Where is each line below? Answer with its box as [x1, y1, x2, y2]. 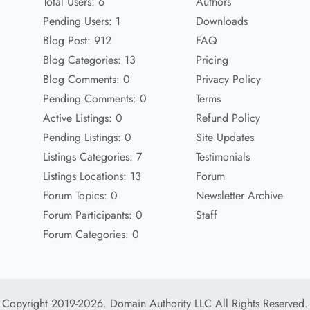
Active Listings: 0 [42, 110, 122, 126]
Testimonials [196, 149, 250, 165]
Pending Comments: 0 [42, 91, 147, 107]
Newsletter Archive [196, 188, 284, 203]
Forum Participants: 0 [42, 207, 143, 223]
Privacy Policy [196, 71, 262, 87]
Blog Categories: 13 [42, 52, 136, 68]
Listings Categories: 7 [42, 149, 142, 165]
